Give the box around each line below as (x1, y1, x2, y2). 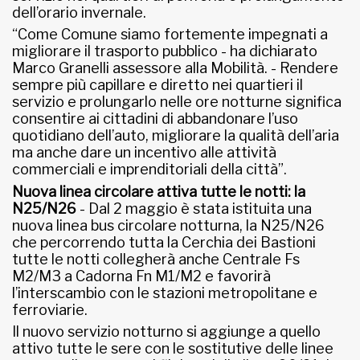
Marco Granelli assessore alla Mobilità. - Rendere (12, 59, 338, 77)
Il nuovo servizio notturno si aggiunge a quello (12, 323, 321, 341)
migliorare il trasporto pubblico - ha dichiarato (12, 43, 317, 60)
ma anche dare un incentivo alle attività (12, 144, 276, 162)
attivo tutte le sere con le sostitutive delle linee (12, 340, 333, 358)
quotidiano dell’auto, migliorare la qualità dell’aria (12, 127, 339, 145)
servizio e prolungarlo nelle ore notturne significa (12, 93, 342, 111)
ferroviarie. (12, 301, 88, 318)
